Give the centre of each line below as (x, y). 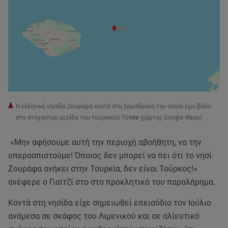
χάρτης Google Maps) (173, 117)
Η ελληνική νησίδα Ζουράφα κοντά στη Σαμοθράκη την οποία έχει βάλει (114, 106)
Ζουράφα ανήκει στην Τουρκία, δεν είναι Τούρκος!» (103, 168)
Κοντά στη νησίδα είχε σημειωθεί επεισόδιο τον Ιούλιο (110, 203)
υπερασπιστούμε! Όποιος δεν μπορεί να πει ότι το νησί (110, 155)
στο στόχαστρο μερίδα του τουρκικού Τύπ (74, 117)
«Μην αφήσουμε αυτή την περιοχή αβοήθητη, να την (105, 142)
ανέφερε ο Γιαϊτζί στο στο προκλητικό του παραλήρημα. (112, 182)
